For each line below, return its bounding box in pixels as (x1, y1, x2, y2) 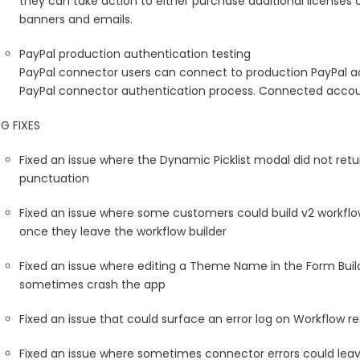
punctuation (19, 170, 89, 186)
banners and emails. (19, 11, 136, 27)
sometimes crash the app (19, 276, 166, 292)
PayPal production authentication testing (19, 46, 251, 62)
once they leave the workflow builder (19, 223, 230, 239)
